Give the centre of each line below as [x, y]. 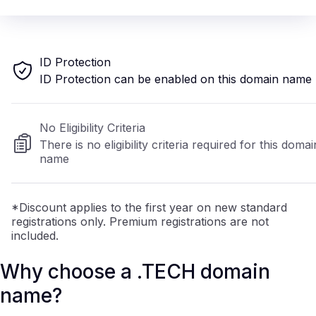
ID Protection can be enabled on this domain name [176, 79]
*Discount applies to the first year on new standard [149, 207]
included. [35, 236]
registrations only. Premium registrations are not [140, 221]
